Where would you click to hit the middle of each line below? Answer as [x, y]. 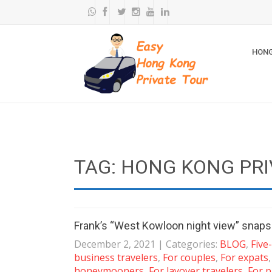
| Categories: [189, 244]
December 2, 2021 [115, 244]
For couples [189, 257]
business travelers [116, 257]
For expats [244, 257]
